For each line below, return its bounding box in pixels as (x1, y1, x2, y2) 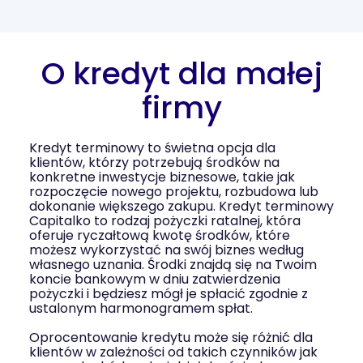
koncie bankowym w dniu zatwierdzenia (29, 270, 280, 288)
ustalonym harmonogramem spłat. (29, 299, 253, 318)
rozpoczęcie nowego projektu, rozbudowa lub (29, 182, 318, 201)
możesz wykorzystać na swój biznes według (29, 241, 304, 259)
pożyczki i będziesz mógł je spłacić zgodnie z (29, 284, 308, 303)
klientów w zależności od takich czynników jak (29, 343, 318, 361)
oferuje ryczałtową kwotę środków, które (29, 226, 290, 245)
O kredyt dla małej (41, 52, 322, 95)
